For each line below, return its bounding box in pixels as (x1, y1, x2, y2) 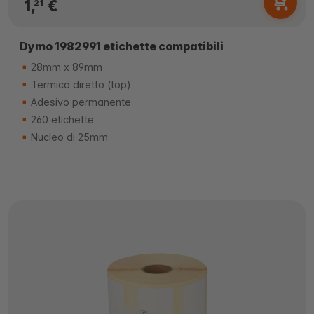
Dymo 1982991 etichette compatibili (20, 39, 224, 53)
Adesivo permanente (28, 96, 131, 108)
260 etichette (28, 114, 94, 125)
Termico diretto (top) (28, 78, 131, 90)
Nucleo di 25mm (28, 131, 108, 143)
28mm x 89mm (28, 61, 102, 73)
